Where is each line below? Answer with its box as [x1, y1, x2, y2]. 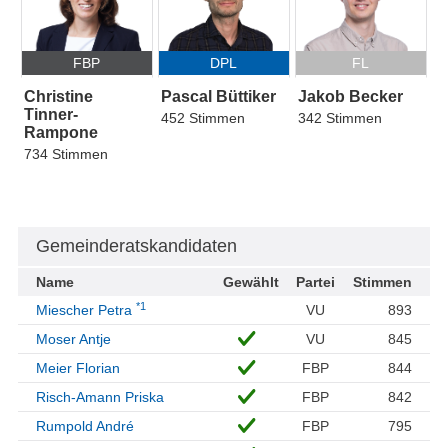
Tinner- [23, 106, 78, 124]
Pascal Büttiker [160, 88, 276, 106]
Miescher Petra [36, 302, 136, 319]
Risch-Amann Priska [36, 389, 164, 406]
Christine [23, 88, 93, 106]
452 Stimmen [160, 110, 245, 127]
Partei [295, 274, 335, 291]
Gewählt [223, 274, 279, 291]
